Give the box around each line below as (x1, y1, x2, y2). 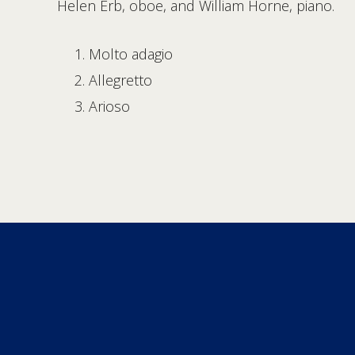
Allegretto (89, 71, 152, 90)
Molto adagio (89, 44, 173, 63)
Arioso (89, 97, 130, 116)
